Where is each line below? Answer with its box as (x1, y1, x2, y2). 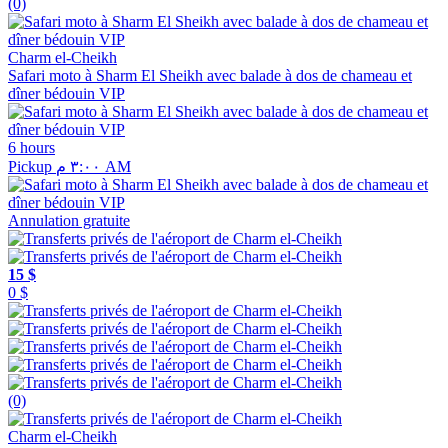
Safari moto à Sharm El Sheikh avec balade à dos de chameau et (8, 66, 412, 84)
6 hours (8, 138, 55, 156)
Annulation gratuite (8, 211, 130, 229)
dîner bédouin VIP (8, 84, 125, 102)
